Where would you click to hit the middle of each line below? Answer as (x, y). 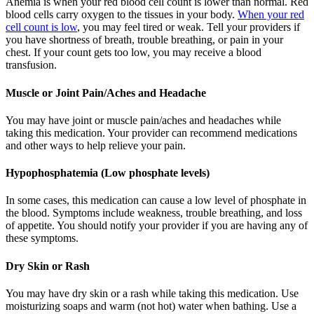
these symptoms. (42, 238)
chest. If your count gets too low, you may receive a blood (134, 53)
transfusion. (31, 65)
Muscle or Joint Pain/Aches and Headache (106, 93)
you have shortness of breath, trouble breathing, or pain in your (144, 40)
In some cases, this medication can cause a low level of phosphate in (156, 200)
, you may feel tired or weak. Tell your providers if (189, 27)
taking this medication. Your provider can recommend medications (151, 132)
